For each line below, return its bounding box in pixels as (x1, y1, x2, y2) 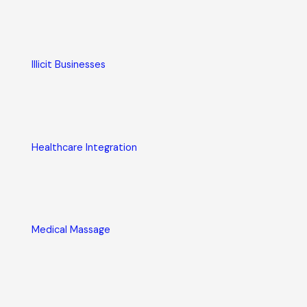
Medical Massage (32, 223, 111, 237)
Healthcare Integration (32, 140, 138, 154)
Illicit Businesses (32, 58, 106, 71)
